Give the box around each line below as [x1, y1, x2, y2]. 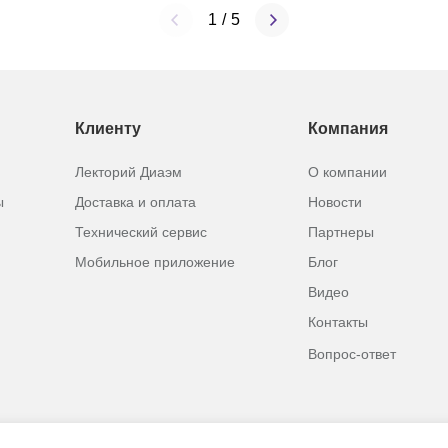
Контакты [308, 314, 369, 330]
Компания [308, 120, 389, 137]
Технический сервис [74, 224, 207, 240]
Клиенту [74, 120, 141, 137]
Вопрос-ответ [308, 346, 397, 362]
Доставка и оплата [74, 194, 196, 210]
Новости [308, 194, 363, 210]
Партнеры [308, 224, 375, 240]
